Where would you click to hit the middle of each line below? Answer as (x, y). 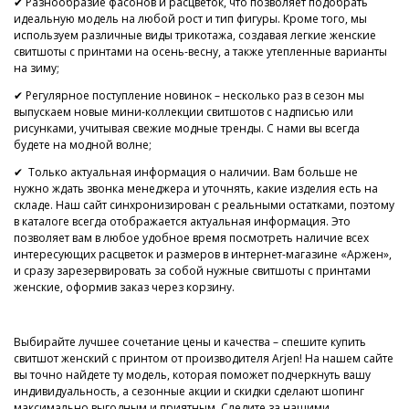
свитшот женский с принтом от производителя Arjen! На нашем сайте (204, 358)
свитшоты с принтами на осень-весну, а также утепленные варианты (200, 52)
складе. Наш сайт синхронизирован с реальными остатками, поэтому (204, 205)
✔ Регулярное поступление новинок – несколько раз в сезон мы (189, 95)
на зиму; (37, 68)
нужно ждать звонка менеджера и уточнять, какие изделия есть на (196, 189)
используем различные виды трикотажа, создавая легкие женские (195, 35)
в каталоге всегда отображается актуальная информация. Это (182, 221)
